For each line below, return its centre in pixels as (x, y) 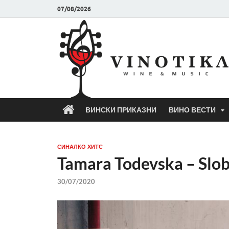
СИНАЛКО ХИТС (80, 147)
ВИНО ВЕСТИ (192, 110)
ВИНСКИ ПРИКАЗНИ (121, 110)
